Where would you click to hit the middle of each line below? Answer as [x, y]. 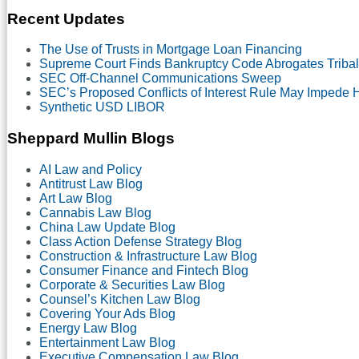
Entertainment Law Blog [107, 342]
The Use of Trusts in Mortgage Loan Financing [171, 50]
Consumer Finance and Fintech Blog [144, 270]
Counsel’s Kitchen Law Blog [120, 299]
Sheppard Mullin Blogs [91, 139]
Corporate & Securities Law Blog [132, 284]
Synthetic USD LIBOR [102, 107]
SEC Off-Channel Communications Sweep [160, 79]
